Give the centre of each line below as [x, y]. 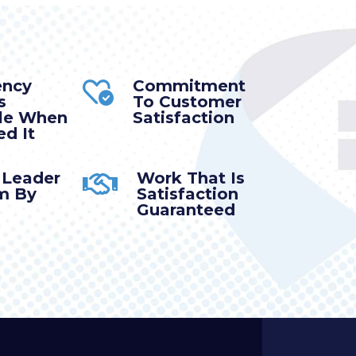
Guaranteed [186, 209]
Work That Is [190, 178]
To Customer [187, 101]
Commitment [189, 85]
